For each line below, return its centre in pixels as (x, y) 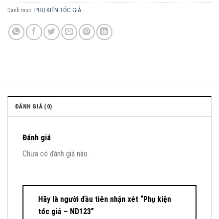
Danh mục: (21, 10)
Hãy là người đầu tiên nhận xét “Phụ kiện (105, 199)
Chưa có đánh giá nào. (56, 153)
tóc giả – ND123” (67, 211)
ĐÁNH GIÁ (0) (34, 106)
